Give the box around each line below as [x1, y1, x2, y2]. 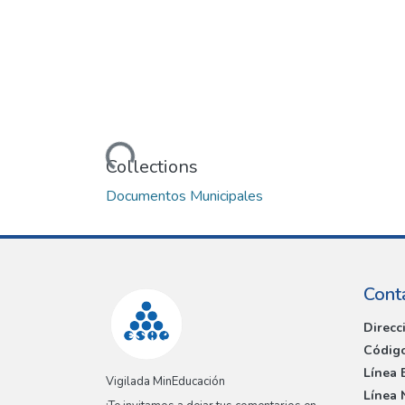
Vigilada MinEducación [106, 373, 225, 391]
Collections [106, 154, 198, 179]
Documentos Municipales [106, 185, 263, 206]
